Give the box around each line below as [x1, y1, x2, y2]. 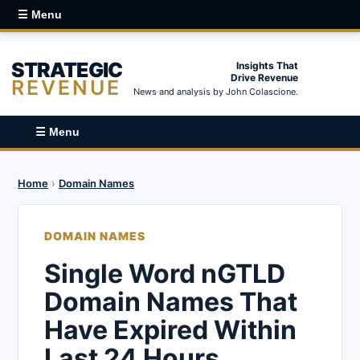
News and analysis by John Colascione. [133, 86, 298, 97]
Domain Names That [44, 286, 297, 317]
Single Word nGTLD [44, 258, 285, 289]
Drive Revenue [231, 72, 298, 84]
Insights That [236, 59, 298, 72]
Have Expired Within [44, 314, 297, 346]
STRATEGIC [11, 57, 122, 82]
